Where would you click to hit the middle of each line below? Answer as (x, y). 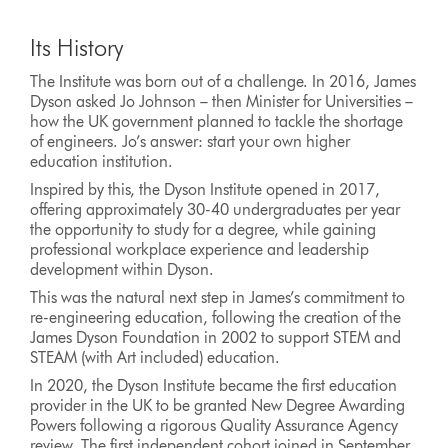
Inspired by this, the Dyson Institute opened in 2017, (205, 189)
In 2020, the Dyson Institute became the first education (214, 385)
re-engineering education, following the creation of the (216, 317)
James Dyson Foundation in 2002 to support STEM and (216, 337)
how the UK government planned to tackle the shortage (217, 121)
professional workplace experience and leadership (200, 249)
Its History (77, 47)
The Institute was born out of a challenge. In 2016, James (223, 81)
